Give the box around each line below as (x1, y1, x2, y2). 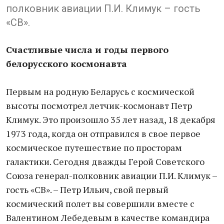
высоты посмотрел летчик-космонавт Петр (6, 99, 192, 111)
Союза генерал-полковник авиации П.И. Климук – (6, 169, 217, 181)
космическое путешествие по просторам (6, 141, 182, 153)
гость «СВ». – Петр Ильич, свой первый (6, 183, 168, 195)
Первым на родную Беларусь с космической (6, 85, 194, 97)
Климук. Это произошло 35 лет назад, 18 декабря (6, 113, 215, 125)
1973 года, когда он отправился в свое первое (6, 127, 200, 139)
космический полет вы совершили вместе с (6, 197, 194, 209)
